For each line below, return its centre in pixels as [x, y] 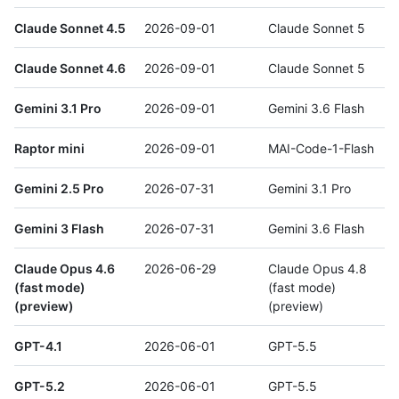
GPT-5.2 [40, 386]
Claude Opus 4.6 [65, 268]
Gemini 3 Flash [59, 228]
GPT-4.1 [38, 346]
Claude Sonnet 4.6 [70, 68]
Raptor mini [49, 148]
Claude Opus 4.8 [318, 268]
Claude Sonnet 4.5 [70, 28]
